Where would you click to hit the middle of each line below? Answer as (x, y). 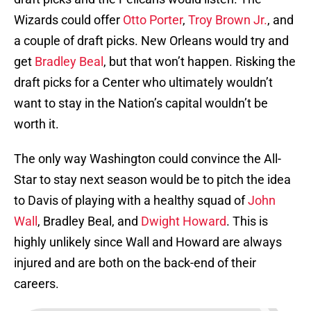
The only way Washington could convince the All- (148, 159)
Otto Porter (151, 20)
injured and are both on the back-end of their (135, 263)
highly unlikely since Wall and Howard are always (148, 242)
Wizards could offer (67, 20)
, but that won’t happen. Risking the (200, 62)
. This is (247, 221)
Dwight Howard (184, 221)
